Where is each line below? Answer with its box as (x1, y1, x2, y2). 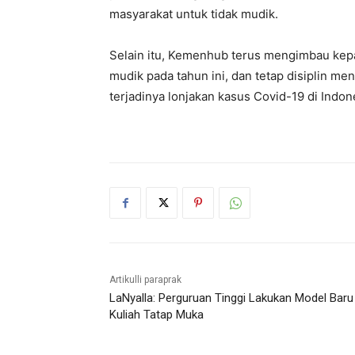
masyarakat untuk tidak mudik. (109, 6, 278, 22)
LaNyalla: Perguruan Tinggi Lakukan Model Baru (109, 291, 353, 306)
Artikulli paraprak (109, 274, 181, 286)
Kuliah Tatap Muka (109, 307, 204, 323)
